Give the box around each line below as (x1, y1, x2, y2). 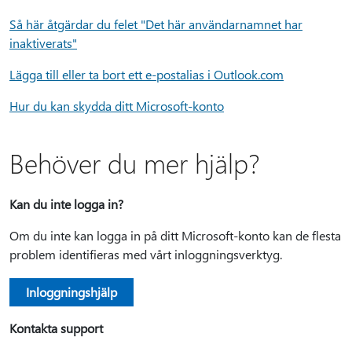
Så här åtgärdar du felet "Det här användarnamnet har (9, 16, 302, 32)
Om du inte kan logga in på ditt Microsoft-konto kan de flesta (9, 227, 341, 244)
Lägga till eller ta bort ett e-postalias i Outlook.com (9, 66, 284, 82)
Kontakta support (9, 320, 103, 336)
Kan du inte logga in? (9, 196, 123, 212)
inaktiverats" (9, 35, 77, 51)
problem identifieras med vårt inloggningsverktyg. (9, 246, 282, 262)
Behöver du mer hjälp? (9, 145, 260, 180)
